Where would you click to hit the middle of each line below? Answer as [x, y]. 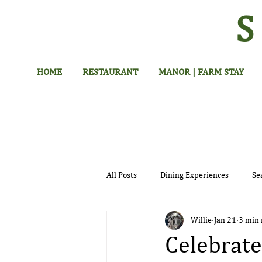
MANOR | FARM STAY [201, 73]
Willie [201, 220]
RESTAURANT [110, 73]
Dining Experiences [194, 175]
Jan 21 [225, 220]
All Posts [122, 175]
